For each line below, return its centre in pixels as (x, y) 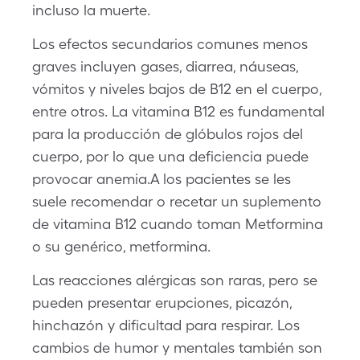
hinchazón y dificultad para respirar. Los (166, 325)
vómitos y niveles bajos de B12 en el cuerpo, (177, 89)
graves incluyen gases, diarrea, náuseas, (165, 66)
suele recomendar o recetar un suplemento (177, 201)
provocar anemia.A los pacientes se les (162, 179)
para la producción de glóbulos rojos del (168, 134)
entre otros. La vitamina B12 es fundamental (178, 111)
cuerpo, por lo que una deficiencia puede (170, 156)
